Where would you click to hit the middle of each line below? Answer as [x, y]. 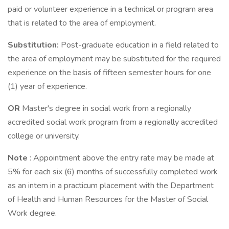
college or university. [44, 136]
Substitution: [34, 45]
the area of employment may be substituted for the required [114, 59]
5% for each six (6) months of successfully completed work [113, 172]
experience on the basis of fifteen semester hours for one [109, 73]
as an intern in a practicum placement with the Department [111, 186]
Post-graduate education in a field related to [140, 45]
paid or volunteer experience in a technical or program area [110, 9]
